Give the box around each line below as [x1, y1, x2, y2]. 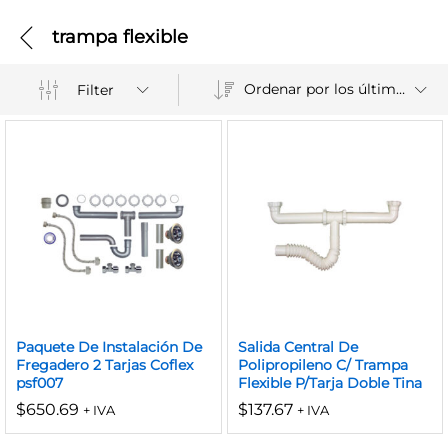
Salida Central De [237, 337, 358, 356]
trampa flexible [52, 25, 188, 48]
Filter [77, 80, 115, 99]
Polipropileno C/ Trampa [237, 355, 408, 374]
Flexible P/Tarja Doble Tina [237, 373, 422, 392]
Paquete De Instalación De [16, 337, 202, 356]
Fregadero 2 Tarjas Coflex [16, 355, 193, 374]
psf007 [16, 373, 63, 392]
